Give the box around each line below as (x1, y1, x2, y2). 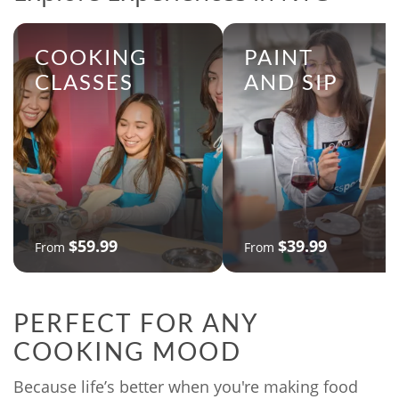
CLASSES (35, 69, 134, 95)
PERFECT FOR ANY (13, 307, 260, 338)
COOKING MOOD (13, 336, 241, 367)
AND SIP (244, 69, 338, 95)
